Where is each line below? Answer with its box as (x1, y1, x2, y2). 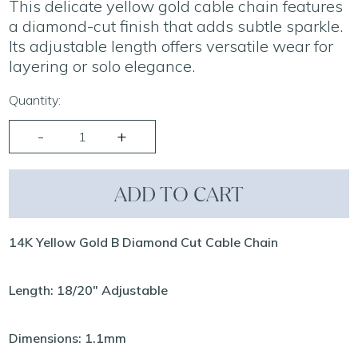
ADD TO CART (114, 181, 244, 206)
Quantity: (9, 92, 62, 108)
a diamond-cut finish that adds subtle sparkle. (9, 16, 344, 36)
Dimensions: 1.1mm (9, 330, 127, 346)
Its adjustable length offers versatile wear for (9, 36, 334, 56)
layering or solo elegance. (9, 56, 196, 76)
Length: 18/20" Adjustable (9, 282, 169, 298)
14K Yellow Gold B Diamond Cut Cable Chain (9, 234, 279, 250)
